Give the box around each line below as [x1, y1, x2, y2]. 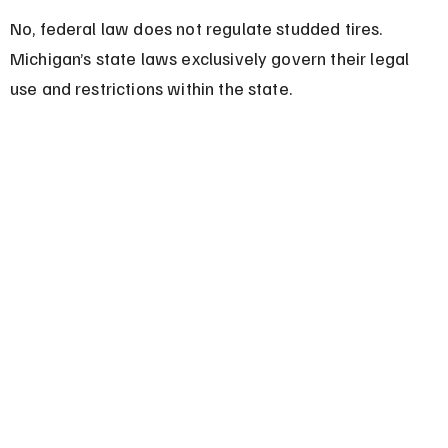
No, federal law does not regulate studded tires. [9, 16, 387, 39]
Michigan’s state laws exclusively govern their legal [9, 46, 414, 69]
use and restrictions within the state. [9, 76, 292, 99]
